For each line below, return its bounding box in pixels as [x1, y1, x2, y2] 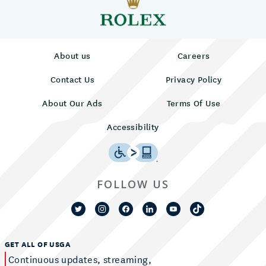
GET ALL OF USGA [5, 237, 71, 250]
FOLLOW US [97, 176, 169, 191]
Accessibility [107, 120, 159, 132]
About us [54, 49, 91, 61]
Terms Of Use [166, 96, 221, 109]
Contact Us [50, 72, 94, 85]
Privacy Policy [165, 72, 222, 85]
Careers [177, 49, 210, 61]
